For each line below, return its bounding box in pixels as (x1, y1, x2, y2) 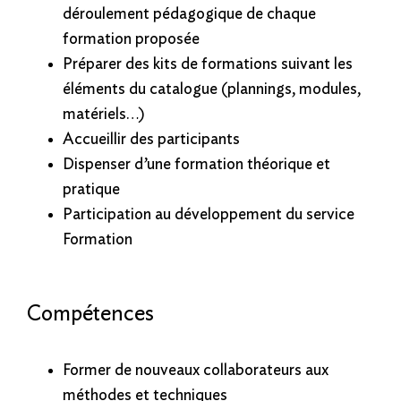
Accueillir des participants (63, 131, 240, 148)
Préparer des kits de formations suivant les (63, 55, 353, 73)
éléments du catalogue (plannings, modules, (63, 81, 361, 98)
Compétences (27, 303, 154, 325)
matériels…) (63, 106, 145, 123)
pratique (63, 181, 120, 198)
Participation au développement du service (63, 206, 354, 223)
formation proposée (63, 30, 200, 47)
